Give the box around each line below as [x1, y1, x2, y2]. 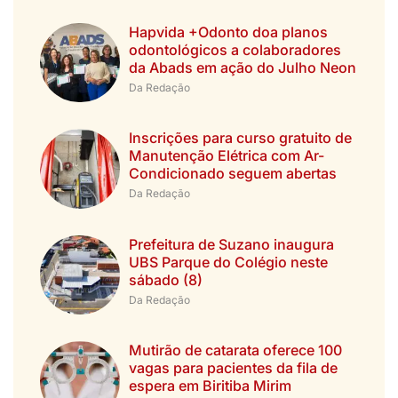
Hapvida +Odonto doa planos [128, 22, 328, 41]
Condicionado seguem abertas [128, 164, 337, 183]
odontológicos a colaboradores [128, 40, 341, 59]
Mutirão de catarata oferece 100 [128, 341, 342, 360]
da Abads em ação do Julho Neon [128, 58, 356, 76]
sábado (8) [128, 270, 203, 289]
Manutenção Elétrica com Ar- [128, 147, 324, 165]
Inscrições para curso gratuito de [128, 129, 352, 147]
